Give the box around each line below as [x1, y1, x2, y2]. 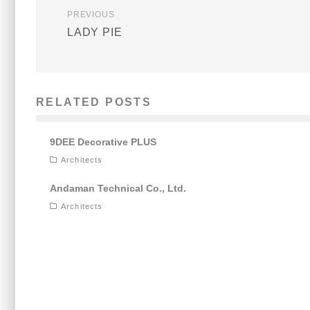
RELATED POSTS [36, 96, 152, 109]
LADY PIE [67, 26, 122, 39]
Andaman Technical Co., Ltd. [50, 183, 186, 194]
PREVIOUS [67, 10, 115, 20]
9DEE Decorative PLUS [50, 136, 156, 148]
